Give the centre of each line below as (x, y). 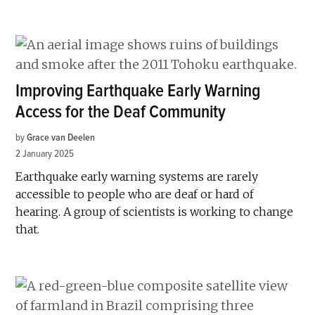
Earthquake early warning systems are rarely (137, 176)
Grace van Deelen (61, 137)
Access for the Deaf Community (121, 112)
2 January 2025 (45, 153)
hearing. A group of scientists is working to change (155, 211)
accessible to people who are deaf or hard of (135, 194)
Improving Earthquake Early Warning (138, 91)
